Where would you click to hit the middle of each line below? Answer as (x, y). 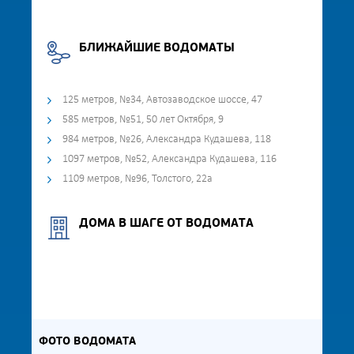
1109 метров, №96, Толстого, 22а (137, 179)
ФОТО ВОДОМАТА (88, 342)
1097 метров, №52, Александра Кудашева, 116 (169, 159)
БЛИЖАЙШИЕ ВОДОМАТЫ (157, 49)
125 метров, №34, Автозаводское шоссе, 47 (162, 100)
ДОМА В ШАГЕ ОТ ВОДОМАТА (166, 224)
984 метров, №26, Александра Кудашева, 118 (167, 139)
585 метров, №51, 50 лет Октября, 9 (143, 120)
